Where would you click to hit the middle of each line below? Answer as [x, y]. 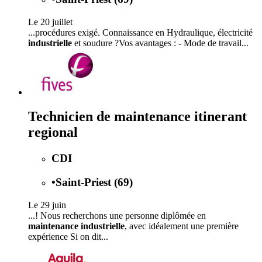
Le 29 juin [47, 205]
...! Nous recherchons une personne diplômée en [117, 215]
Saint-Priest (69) [94, 182]
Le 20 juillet [50, 22]
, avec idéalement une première [182, 226]
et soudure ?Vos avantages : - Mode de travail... [160, 43]
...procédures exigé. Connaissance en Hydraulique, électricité [140, 32]
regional [53, 132]
